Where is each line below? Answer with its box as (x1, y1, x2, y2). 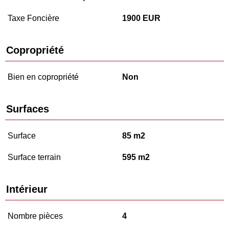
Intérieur (6, 184, 48, 195)
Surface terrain (8, 153, 61, 162)
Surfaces (6, 103, 49, 115)
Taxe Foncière (8, 14, 59, 23)
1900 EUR (122, 14, 161, 23)
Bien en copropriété (8, 73, 79, 82)
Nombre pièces (8, 212, 63, 221)
